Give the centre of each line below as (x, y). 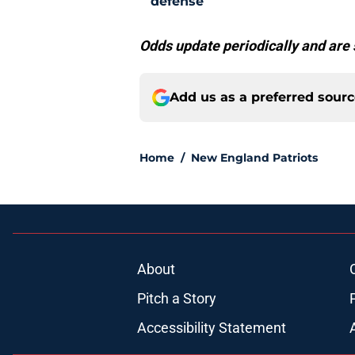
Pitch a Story (176, 299)
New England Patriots (254, 158)
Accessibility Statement (211, 328)
